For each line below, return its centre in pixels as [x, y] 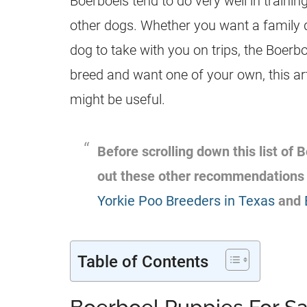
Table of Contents [143, 261]
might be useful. [118, 100]
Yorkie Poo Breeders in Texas [186, 201]
